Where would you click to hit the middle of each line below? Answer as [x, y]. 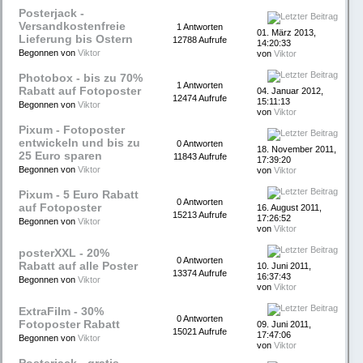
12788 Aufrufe [200, 40]
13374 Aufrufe [200, 273]
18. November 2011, [297, 149]
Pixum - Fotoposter [72, 130]
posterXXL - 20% [64, 254]
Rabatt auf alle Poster [78, 267]
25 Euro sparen [60, 156]
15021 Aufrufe [200, 332]
